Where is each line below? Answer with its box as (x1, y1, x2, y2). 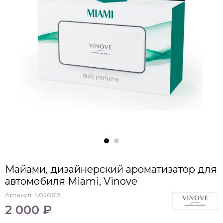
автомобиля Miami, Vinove (5, 175, 137, 187)
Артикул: (5, 191, 34, 199)
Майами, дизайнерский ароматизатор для (5, 163, 217, 175)
